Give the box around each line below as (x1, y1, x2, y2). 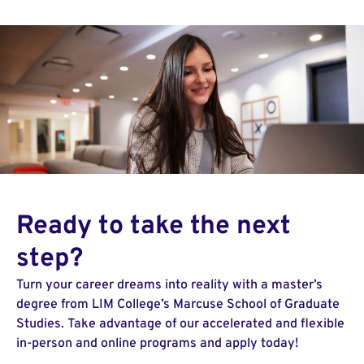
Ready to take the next (16, 210, 291, 243)
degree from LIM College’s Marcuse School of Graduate (16, 296, 340, 313)
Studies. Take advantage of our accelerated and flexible (16, 315, 344, 332)
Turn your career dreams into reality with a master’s (16, 276, 323, 293)
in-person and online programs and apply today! (16, 335, 299, 352)
